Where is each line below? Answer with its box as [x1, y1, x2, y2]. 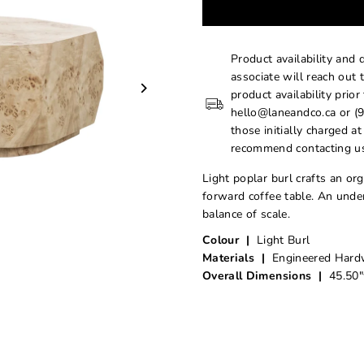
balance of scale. [201, 206, 290, 223]
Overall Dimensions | [201, 268, 326, 284]
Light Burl [253, 232, 310, 249]
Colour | [201, 232, 253, 249]
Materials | [201, 250, 269, 266]
